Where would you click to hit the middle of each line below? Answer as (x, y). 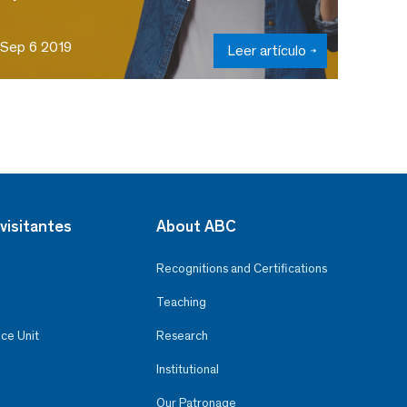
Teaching (181, 302)
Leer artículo (267, 50)
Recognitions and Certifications (241, 268)
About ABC (196, 226)
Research (182, 335)
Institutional (187, 369)
